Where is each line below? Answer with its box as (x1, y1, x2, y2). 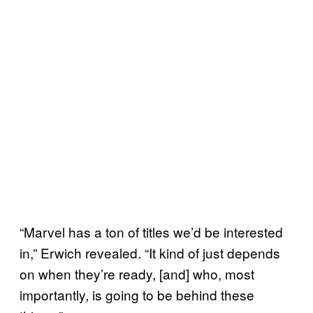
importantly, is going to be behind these (20, 284, 254, 304)
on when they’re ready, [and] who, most (20, 263, 254, 283)
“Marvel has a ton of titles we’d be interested (20, 221, 283, 241)
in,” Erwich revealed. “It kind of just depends (20, 242, 280, 262)
